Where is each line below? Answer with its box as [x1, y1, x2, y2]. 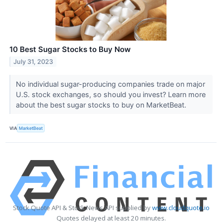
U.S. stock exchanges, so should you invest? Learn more [15, 90, 206, 99]
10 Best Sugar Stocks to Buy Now [9, 45, 131, 55]
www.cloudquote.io [152, 203, 210, 213]
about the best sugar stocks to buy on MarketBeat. [15, 101, 188, 110]
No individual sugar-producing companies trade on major [15, 80, 205, 89]
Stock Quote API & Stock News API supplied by [12, 203, 152, 213]
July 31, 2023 [13, 58, 54, 66]
